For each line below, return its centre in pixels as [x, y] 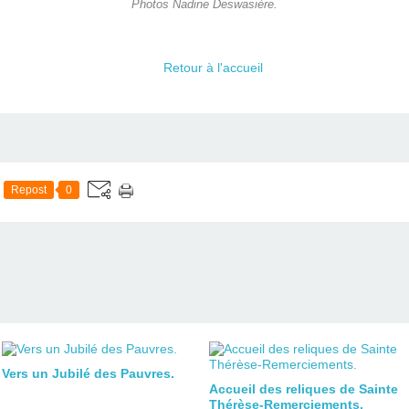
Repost [29, 189]
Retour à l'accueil [213, 68]
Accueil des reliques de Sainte [304, 388]
